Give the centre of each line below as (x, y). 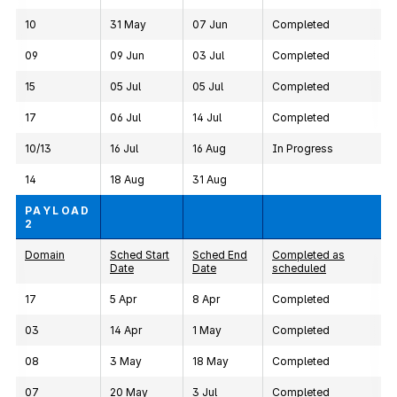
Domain (45, 255)
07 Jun (210, 24)
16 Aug (209, 148)
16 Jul (124, 148)
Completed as (308, 255)
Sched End (220, 255)
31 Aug (210, 179)
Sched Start (140, 255)
